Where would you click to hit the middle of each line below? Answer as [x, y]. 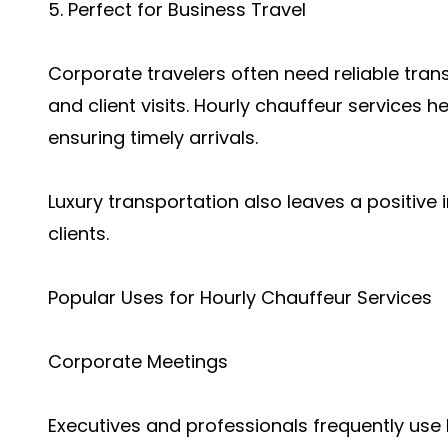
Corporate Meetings [138, 361]
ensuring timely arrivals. [153, 137]
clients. [78, 233]
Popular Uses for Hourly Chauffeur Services [240, 297]
